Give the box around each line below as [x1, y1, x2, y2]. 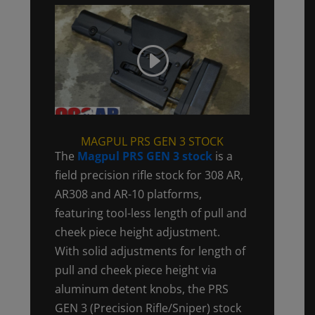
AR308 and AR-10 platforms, [54, 186, 202, 202]
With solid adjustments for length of [54, 243, 245, 259]
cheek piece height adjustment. [54, 224, 220, 240]
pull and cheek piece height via [54, 262, 217, 278]
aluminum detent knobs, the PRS [54, 281, 229, 297]
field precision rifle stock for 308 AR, [54, 167, 243, 183]
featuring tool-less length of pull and [54, 205, 247, 221]
